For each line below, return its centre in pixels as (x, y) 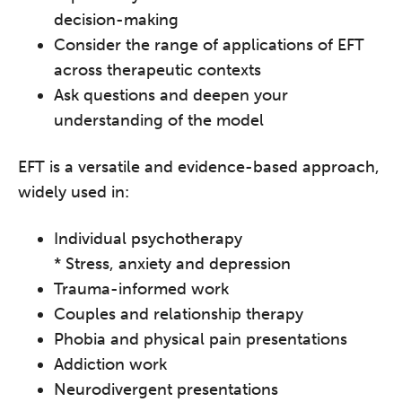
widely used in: (74, 192)
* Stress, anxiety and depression (172, 264)
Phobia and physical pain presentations (201, 339)
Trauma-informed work (141, 289)
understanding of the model (159, 120)
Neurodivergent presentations (166, 389)
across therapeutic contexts (157, 70)
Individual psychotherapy (148, 239)
